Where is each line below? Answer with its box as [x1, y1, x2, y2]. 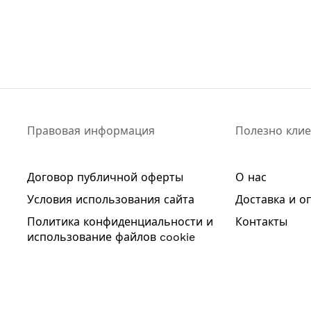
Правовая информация [27, 124, 155, 137]
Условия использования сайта [27, 192, 194, 206]
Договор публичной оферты [27, 170, 183, 184]
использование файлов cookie [27, 230, 195, 244]
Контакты [235, 215, 287, 228]
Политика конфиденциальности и [27, 215, 213, 228]
